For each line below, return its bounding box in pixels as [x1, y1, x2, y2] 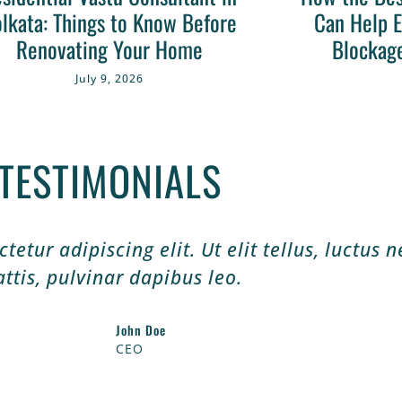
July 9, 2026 [74, 71, 144, 87]
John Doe [116, 320, 166, 340]
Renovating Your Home [15, 32, 203, 66]
